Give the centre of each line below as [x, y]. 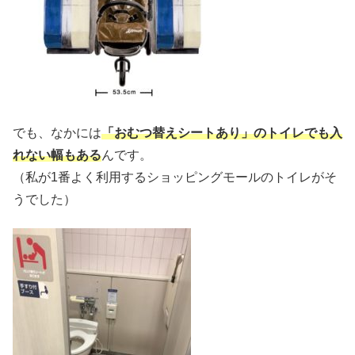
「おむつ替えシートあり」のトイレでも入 [222, 132]
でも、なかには [57, 132]
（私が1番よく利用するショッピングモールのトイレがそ [175, 177]
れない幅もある [57, 155]
